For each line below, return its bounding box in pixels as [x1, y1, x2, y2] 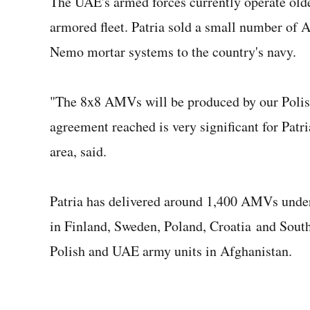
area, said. [50, 142, 107, 161]
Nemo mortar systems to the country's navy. [50, 42, 296, 61]
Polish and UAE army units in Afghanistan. [50, 241, 292, 260]
